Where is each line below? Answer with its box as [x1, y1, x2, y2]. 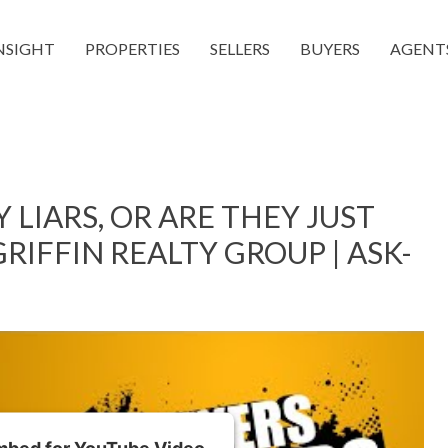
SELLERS [210, 39, 270, 58]
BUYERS [300, 39, 360, 58]
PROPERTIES [85, 39, 180, 58]
